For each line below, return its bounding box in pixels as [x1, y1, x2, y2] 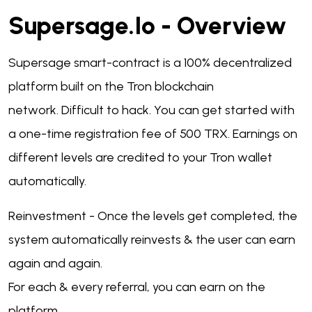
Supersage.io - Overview [8, 11, 286, 41]
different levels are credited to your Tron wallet [8, 150, 272, 166]
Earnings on [233, 126, 297, 142]
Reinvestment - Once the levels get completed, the [8, 208, 297, 224]
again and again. [8, 256, 102, 272]
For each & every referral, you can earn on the [8, 279, 265, 295]
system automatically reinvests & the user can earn [8, 232, 295, 248]
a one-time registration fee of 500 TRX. [8, 126, 233, 142]
